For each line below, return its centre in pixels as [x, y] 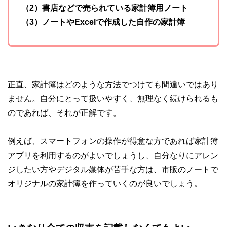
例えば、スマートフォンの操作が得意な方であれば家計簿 [113, 141]
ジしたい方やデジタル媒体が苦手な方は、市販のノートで [113, 169]
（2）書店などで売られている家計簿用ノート [105, 8]
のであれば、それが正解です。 [64, 113]
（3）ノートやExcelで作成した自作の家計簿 [103, 22]
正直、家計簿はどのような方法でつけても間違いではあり [113, 84]
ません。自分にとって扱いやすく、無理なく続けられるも [113, 99]
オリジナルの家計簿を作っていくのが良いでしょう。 [105, 184]
